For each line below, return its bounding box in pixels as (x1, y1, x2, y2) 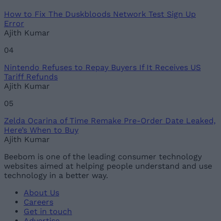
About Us (24, 188, 59, 198)
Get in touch (24, 207, 72, 217)
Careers (24, 197, 53, 207)
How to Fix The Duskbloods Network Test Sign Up (4, 9, 196, 19)
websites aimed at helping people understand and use (4, 161, 212, 171)
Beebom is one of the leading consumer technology (4, 152, 202, 162)
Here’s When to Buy (4, 125, 78, 135)
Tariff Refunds (4, 72, 58, 82)
